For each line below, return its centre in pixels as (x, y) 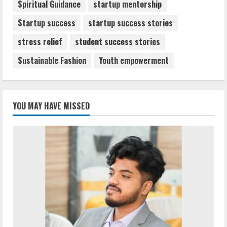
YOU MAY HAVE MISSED (51, 106)
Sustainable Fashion (52, 61)
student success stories (118, 42)
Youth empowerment (134, 61)
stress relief (40, 42)
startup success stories (130, 23)
